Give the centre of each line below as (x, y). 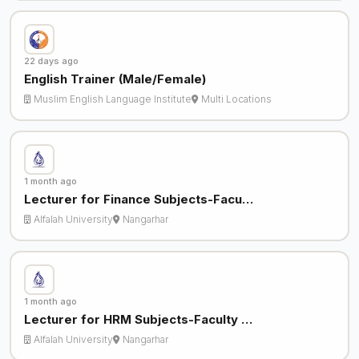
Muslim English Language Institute (112, 99)
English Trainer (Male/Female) (115, 79)
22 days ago (51, 61)
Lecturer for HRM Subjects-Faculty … (138, 320)
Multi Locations (236, 99)
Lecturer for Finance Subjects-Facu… (138, 200)
